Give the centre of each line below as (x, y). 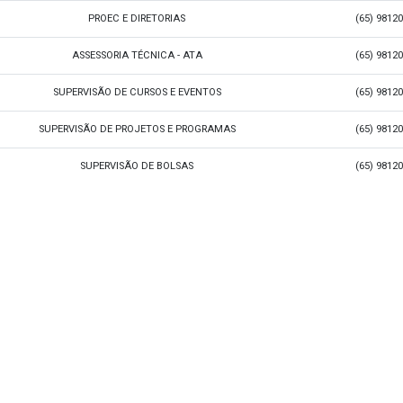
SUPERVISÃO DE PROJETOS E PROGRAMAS (137, 129)
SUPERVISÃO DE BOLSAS (137, 166)
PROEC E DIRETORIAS (137, 18)
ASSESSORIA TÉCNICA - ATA (137, 55)
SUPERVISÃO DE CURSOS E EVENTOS (137, 92)
